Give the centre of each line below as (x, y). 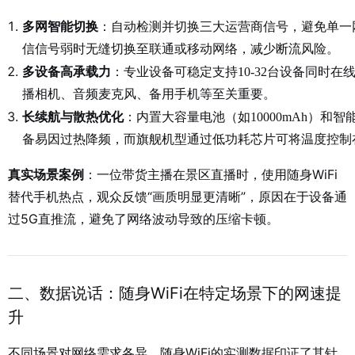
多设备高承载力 (67, 72)
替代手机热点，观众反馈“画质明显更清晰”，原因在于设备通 (177, 197)
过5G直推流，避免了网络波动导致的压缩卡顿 (137, 219)
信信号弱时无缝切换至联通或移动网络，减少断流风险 (174, 49)
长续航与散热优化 (73, 117)
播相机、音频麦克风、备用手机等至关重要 (143, 94)
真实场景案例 (46, 174)
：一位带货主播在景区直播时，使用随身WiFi (211, 174)
